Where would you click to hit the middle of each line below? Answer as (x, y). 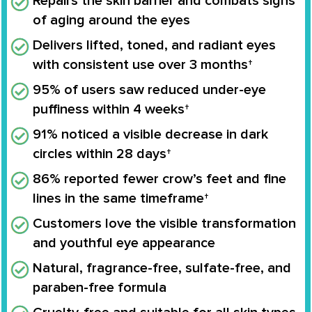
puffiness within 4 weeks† (111, 109)
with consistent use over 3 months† (143, 64)
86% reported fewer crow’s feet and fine (159, 179)
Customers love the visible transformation (164, 223)
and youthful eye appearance (124, 243)
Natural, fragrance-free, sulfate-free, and (162, 268)
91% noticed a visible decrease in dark (150, 134)
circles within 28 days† (102, 154)
